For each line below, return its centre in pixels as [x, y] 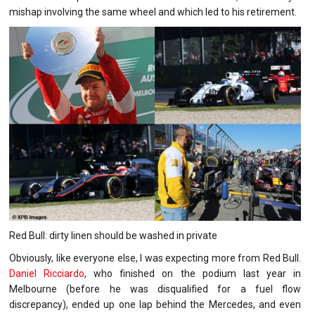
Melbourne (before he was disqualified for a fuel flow [155, 289]
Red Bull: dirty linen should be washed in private [113, 236]
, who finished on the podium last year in [193, 274]
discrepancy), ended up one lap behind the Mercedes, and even [155, 305]
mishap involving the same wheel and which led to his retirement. [153, 12]
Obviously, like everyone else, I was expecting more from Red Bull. [155, 258]
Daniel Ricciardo [47, 274]
